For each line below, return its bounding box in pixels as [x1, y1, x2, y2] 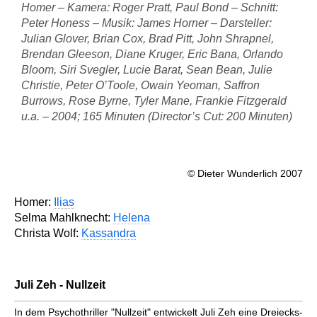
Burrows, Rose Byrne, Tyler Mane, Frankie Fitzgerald [21, 95, 287, 108]
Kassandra [81, 227, 136, 240]
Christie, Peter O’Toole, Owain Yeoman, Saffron [21, 79, 260, 92]
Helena [113, 212, 150, 224]
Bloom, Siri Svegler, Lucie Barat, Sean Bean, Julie [21, 64, 272, 76]
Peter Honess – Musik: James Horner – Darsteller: [21, 17, 272, 30]
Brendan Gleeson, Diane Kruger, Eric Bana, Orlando [21, 48, 283, 61]
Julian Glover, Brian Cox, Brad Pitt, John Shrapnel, [21, 33, 274, 45]
